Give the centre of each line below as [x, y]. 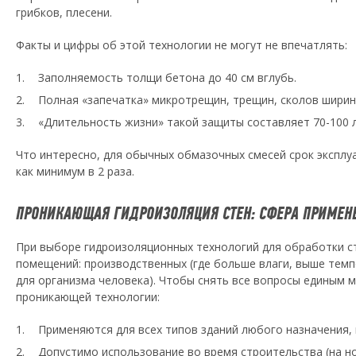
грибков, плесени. [64, 12]
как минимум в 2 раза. [75, 171]
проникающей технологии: [88, 297]
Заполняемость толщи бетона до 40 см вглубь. [167, 77]
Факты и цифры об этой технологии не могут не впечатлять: [182, 45]
